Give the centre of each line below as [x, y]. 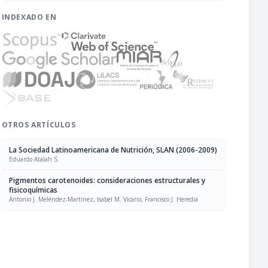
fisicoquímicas [33, 190]
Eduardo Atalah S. [34, 159]
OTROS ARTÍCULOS [39, 125]
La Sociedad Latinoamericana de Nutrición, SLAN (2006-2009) [113, 150]
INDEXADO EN [29, 17]
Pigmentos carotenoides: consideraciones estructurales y [107, 180]
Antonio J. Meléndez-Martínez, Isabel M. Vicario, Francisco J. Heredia [103, 199]
